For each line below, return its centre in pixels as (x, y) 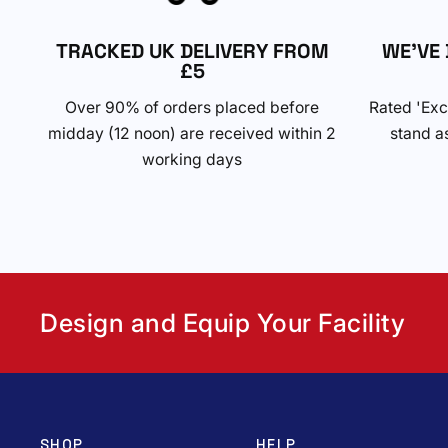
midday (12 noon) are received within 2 (192, 133)
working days (192, 159)
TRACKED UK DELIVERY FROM (192, 50)
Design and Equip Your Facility (223, 323)
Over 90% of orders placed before (192, 107)
